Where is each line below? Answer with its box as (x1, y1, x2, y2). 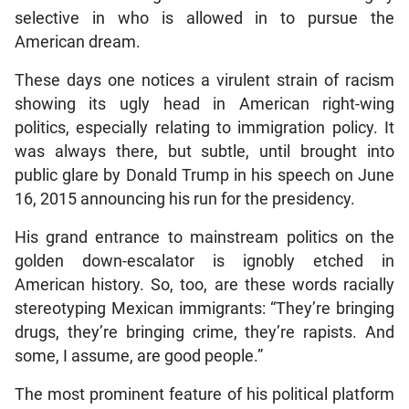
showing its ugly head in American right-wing (14, 94, 395, 113)
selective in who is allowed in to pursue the (14, 8, 395, 27)
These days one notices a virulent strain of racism (14, 70, 395, 89)
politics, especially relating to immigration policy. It (14, 118, 395, 137)
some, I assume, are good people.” (14, 346, 263, 365)
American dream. (14, 32, 141, 51)
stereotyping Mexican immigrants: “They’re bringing (14, 299, 395, 318)
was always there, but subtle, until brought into (14, 142, 395, 161)
